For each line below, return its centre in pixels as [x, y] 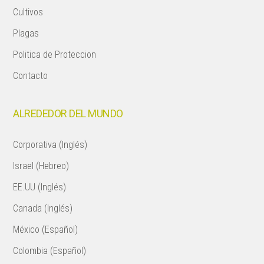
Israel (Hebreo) [41, 166]
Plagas [26, 33]
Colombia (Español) [50, 251]
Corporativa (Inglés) [50, 145]
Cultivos [28, 12]
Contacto [31, 76]
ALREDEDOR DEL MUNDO [68, 113]
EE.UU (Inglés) [40, 187]
